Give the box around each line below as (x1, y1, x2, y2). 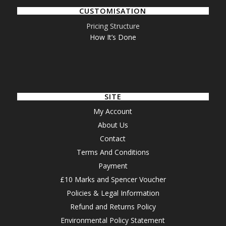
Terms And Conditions (76, 147, 149, 157)
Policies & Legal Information (66, 188, 159, 198)
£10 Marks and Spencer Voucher (60, 175, 166, 185)
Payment (98, 161, 128, 171)
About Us (97, 120, 128, 130)
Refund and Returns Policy (70, 202, 156, 212)
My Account (93, 106, 133, 117)
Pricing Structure (86, 21, 140, 31)
